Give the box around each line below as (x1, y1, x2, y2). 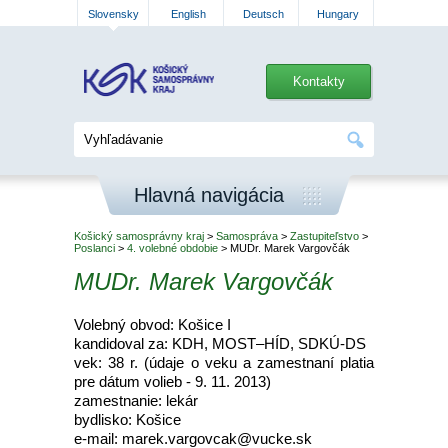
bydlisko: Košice (74, 411, 181, 428)
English (170, 8, 206, 20)
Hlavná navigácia (134, 184, 284, 206)
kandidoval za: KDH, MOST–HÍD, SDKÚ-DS (74, 335, 366, 352)
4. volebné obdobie (127, 242, 218, 254)
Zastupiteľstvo (290, 230, 359, 242)
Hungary (317, 8, 359, 20)
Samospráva (216, 230, 278, 242)
